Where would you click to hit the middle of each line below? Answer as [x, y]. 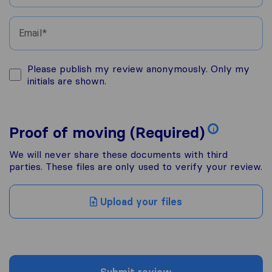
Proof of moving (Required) [107, 133]
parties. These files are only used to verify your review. [136, 166]
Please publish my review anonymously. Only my [138, 69]
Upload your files [140, 202]
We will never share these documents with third [118, 154]
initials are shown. [67, 81]
